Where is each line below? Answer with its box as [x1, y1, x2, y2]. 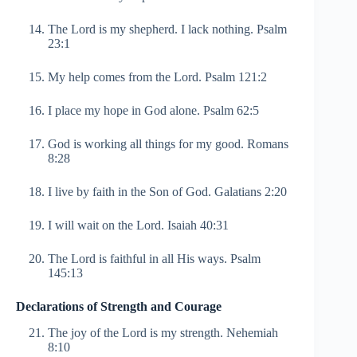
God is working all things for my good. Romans [48, 136, 288, 151]
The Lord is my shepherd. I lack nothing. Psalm [48, 22, 287, 36]
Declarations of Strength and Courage [16, 299, 222, 313]
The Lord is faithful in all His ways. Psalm [48, 251, 261, 265]
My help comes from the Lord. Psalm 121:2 [48, 69, 267, 84]
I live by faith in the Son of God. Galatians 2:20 [48, 184, 287, 198]
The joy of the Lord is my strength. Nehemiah [48, 325, 278, 339]
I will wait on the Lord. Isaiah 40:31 [48, 218, 229, 232]
